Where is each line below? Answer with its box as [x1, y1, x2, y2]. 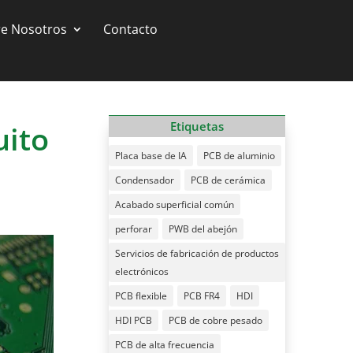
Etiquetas [169, 117, 224, 134]
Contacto [103, 20, 158, 38]
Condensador [114, 173, 174, 187]
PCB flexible [114, 288, 167, 303]
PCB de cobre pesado [168, 313, 262, 327]
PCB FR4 [183, 288, 220, 303]
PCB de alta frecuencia [114, 337, 214, 351]
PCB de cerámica [190, 173, 266, 187]
